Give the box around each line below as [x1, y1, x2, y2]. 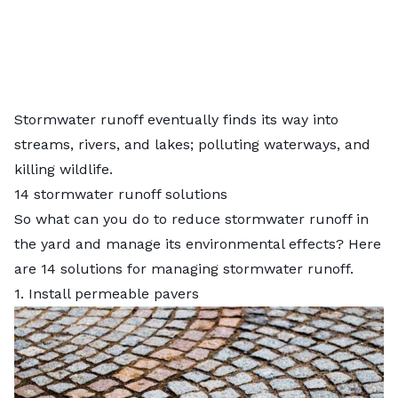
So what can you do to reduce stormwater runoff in [14, 210, 369, 227]
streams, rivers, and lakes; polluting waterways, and [14, 135, 370, 153]
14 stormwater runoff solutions [14, 185, 227, 203]
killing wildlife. [14, 160, 117, 178]
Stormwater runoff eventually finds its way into [14, 110, 338, 128]
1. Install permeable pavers [14, 284, 199, 302]
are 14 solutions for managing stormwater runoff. [14, 259, 354, 277]
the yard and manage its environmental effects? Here [14, 235, 381, 252]
